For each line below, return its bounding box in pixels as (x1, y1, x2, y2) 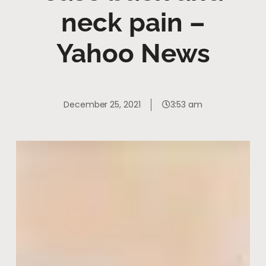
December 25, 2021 (64, 98, 141, 110)
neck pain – (61, 7, 205, 37)
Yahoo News (56, 37, 210, 68)
